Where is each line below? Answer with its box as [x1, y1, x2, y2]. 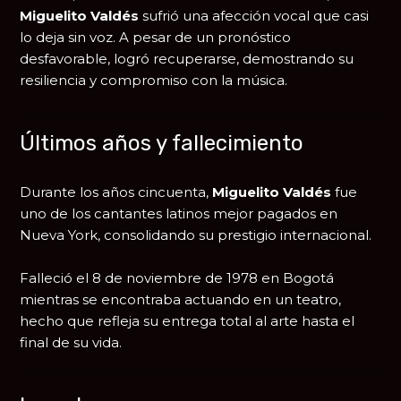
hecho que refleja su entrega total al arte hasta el [20, 312, 355, 330]
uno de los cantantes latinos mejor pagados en [20, 205, 338, 223]
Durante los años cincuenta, [20, 183, 213, 201]
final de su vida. [20, 334, 123, 352]
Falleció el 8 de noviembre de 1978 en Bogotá [20, 269, 335, 287]
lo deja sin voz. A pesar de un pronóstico [20, 29, 292, 47]
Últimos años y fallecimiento [20, 131, 304, 157]
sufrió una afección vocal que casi [139, 7, 370, 25]
